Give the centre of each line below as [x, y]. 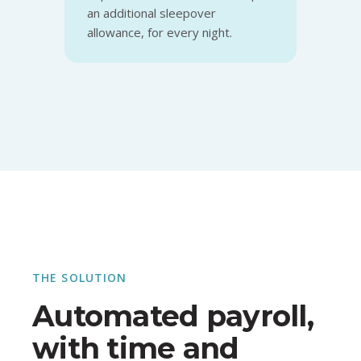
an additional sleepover [151, 12]
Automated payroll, [173, 315]
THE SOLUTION [80, 277]
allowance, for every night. [160, 32]
